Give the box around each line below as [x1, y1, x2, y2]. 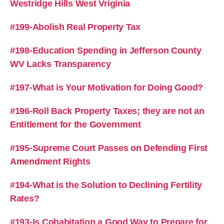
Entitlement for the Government [10, 119, 141, 129]
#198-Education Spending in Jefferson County [10, 45, 201, 55]
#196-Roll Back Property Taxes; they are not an [10, 105, 204, 116]
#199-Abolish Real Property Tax [10, 21, 140, 32]
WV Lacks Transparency [10, 58, 111, 69]
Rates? [10, 193, 39, 203]
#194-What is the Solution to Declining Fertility [10, 179, 202, 190]
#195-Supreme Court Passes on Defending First [10, 142, 208, 153]
